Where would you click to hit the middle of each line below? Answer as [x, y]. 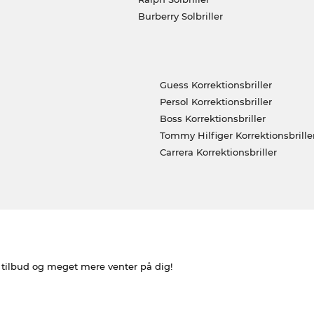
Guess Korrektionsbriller [216, 84]
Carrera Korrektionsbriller [218, 152]
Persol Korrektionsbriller [216, 101]
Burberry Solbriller [180, 16]
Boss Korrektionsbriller [212, 118]
